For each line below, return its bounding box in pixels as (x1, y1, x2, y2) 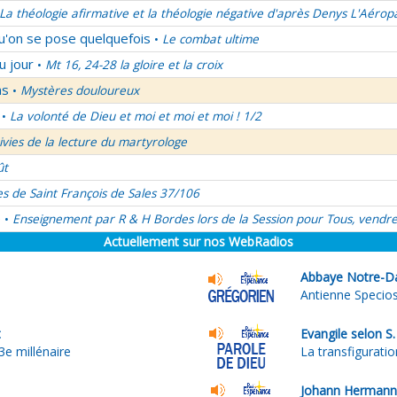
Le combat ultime (162, 31, 259, 47)
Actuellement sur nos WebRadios (104, 233, 293, 250)
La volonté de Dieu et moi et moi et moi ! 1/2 (10, 108, 261, 124)
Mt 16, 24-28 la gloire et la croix (45, 57, 222, 73)
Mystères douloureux (20, 82, 139, 98)
